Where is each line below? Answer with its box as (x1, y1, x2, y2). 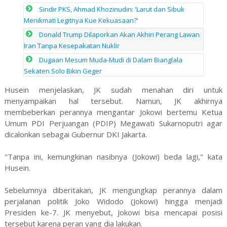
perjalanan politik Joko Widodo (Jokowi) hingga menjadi (4, 196, 223, 206)
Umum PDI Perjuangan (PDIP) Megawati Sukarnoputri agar (4, 118, 223, 128)
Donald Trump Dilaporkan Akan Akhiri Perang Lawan (39, 29, 200, 39)
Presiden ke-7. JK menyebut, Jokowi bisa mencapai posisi (4, 207, 223, 217)
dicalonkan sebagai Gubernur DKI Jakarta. (4, 129, 147, 139)
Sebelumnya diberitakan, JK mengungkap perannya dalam (4, 184, 223, 195)
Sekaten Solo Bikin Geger (24, 66, 102, 75)
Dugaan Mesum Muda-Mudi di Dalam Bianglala (39, 55, 183, 64)
